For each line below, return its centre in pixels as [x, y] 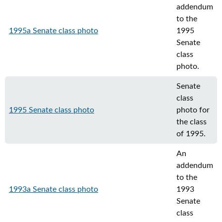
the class [192, 122]
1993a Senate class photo [54, 189]
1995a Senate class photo [54, 31]
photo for [193, 110]
